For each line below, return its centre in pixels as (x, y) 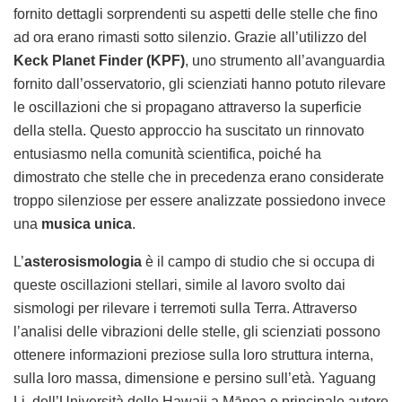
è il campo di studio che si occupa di (258, 262)
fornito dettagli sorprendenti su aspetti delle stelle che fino (196, 14)
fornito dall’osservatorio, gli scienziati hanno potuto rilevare (200, 84)
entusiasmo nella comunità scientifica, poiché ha (167, 154)
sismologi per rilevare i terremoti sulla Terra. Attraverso (185, 309)
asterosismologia (83, 262)
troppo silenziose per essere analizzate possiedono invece (200, 201)
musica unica (87, 224)
